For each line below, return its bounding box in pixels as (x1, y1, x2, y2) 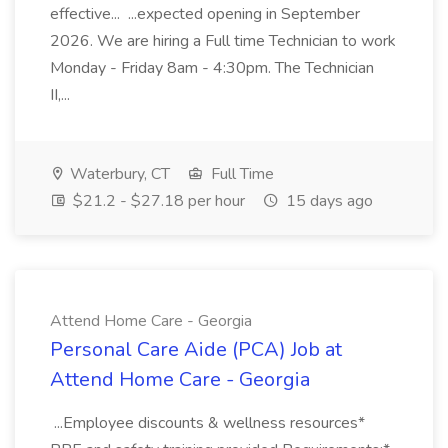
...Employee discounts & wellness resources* (50, 412, 365, 434)
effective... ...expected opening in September (50, 3, 360, 25)
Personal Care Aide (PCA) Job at (50, 336, 342, 363)
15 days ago (282, 190, 373, 212)
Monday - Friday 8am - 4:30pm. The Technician (50, 57, 374, 79)
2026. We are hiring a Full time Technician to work (50, 30, 396, 52)
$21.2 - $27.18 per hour (69, 190, 245, 212)
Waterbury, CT (66, 163, 170, 185)
